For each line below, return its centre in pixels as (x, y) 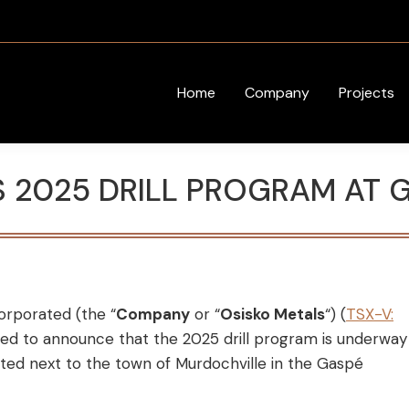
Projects (367, 93)
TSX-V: (370, 315)
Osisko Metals (273, 315)
